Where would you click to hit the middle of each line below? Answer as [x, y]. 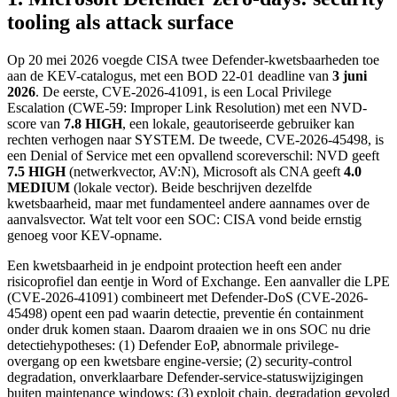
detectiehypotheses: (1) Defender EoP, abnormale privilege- [173, 345]
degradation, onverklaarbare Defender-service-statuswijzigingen [185, 377]
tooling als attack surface [121, 22]
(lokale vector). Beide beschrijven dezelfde [191, 187]
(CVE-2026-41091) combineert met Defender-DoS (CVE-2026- [187, 297]
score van [35, 123]
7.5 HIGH [36, 171]
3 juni [350, 75]
